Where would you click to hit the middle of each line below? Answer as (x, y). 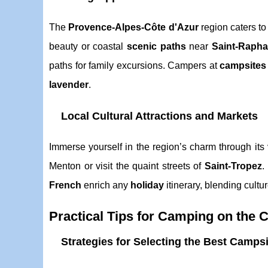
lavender (69, 85)
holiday (147, 185)
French (65, 185)
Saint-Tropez (233, 166)
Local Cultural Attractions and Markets (159, 116)
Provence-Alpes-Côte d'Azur (133, 27)
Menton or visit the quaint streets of (127, 166)
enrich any (106, 185)
